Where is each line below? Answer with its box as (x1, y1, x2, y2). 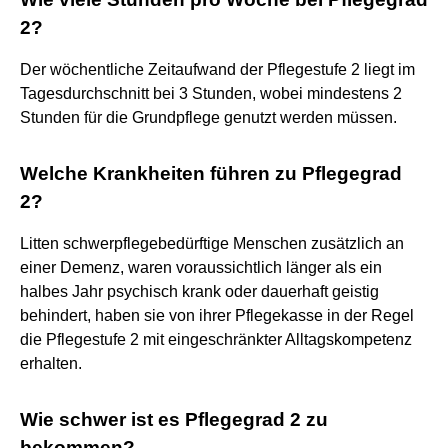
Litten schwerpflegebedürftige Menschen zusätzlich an (20, 234, 404, 252)
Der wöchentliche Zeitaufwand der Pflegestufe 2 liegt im (20, 60, 415, 78)
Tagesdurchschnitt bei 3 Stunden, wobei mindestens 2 (20, 84, 402, 102)
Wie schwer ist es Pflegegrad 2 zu (20, 408, 328, 430)
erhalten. (20, 354, 82, 372)
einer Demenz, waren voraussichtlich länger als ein (20, 258, 382, 276)
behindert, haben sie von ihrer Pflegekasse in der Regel (20, 306, 414, 324)
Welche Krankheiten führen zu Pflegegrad (20, 162, 402, 184)
